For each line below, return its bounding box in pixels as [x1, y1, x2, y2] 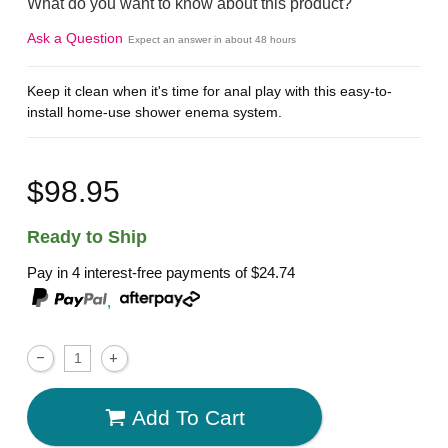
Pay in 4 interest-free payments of [27, 264, 252, 282]
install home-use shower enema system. [27, 103, 283, 120]
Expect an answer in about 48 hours [128, 34, 297, 46]
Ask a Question [27, 30, 124, 47]
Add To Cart [131, 405, 245, 429]
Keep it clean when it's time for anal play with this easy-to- [27, 82, 393, 99]
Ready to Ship [27, 226, 148, 247]
